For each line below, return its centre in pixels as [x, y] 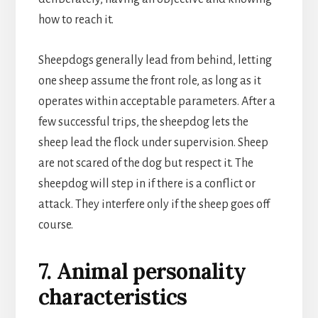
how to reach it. [76, 20]
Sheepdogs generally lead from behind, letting [155, 60]
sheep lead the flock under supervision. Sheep [153, 142]
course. [55, 225]
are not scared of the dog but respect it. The [146, 163]
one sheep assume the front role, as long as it [149, 81]
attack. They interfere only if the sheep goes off [154, 204]
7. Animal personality [142, 271]
